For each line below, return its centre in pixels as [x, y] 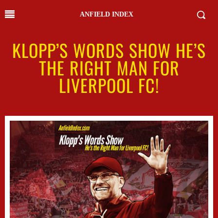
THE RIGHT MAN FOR [109, 67]
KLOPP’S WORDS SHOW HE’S [109, 50]
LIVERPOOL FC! [109, 85]
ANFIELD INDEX [107, 14]
